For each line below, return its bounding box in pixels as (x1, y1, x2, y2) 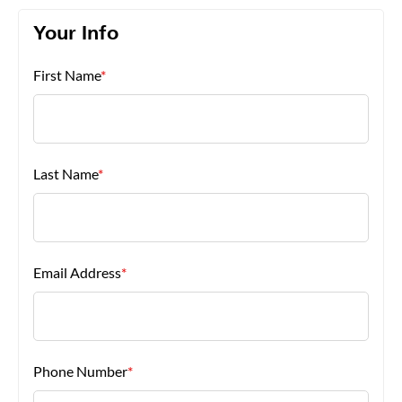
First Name (33, 66, 100, 83)
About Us (10, 34, 69, 51)
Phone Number (33, 363, 127, 380)
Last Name (33, 165, 98, 182)
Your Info (33, 24, 118, 45)
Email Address (33, 264, 121, 281)
